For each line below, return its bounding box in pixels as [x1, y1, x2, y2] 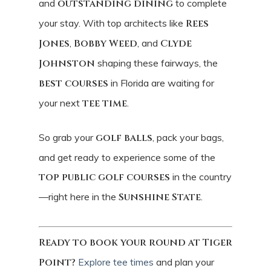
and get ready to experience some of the [39, 151, 215, 163]
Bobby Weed [74, 36, 137, 50]
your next [39, 96, 82, 109]
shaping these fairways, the [95, 56, 218, 69]
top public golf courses [39, 170, 170, 184]
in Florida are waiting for [108, 76, 214, 89]
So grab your [39, 131, 96, 143]
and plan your [154, 255, 214, 268]
